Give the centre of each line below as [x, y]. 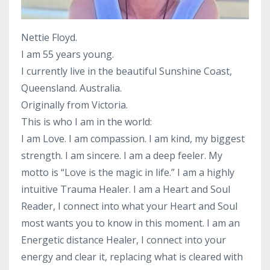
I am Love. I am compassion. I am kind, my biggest [133, 139]
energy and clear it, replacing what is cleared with [132, 257]
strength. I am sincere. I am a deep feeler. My [122, 156]
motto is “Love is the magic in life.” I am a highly [128, 173]
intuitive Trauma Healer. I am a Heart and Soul [126, 190]
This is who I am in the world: [86, 122]
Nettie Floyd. [49, 38]
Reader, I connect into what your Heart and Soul [129, 206]
